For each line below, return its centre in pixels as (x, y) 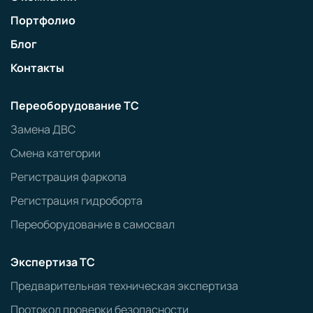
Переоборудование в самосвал (93, 225)
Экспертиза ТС (53, 262)
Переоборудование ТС (75, 106)
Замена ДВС (43, 130)
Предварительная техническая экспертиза (124, 286)
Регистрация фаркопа (68, 177)
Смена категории (56, 153)
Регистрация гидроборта (77, 201)
